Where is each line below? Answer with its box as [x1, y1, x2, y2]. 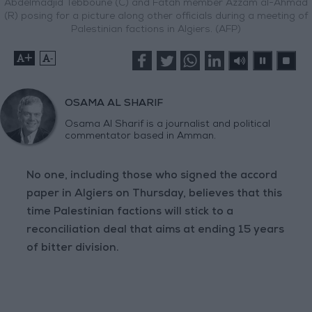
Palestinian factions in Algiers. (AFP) [71, 25, 241, 36]
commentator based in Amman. [65, 132, 216, 142]
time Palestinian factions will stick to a [26, 207, 234, 219]
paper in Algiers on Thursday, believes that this [26, 189, 283, 201]
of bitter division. [26, 243, 120, 255]
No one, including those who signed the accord [26, 171, 278, 182]
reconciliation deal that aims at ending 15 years [26, 225, 285, 237]
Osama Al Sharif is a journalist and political [65, 120, 270, 130]
